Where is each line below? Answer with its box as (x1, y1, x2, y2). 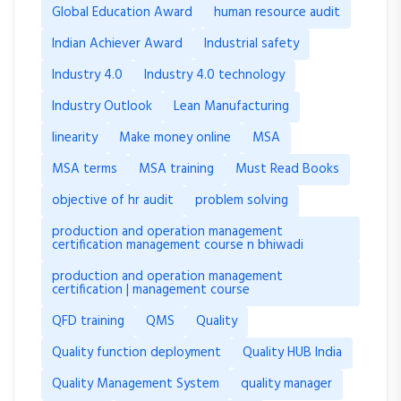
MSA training (139, 158, 214, 180)
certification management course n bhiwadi (52, 235, 303, 256)
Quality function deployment (52, 342, 221, 363)
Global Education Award (52, 2, 192, 23)
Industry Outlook (52, 96, 152, 117)
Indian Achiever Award (52, 33, 183, 55)
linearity (52, 127, 98, 149)
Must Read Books (235, 158, 339, 180)
